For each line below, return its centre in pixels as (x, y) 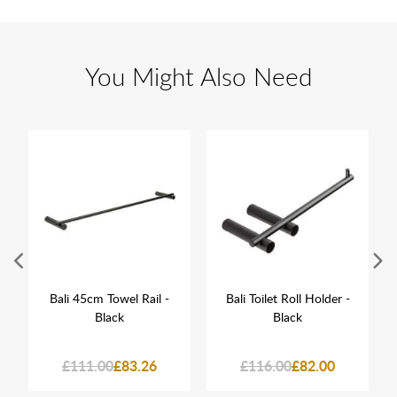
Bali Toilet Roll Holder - (288, 298)
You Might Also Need (198, 76)
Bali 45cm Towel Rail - (109, 298)
